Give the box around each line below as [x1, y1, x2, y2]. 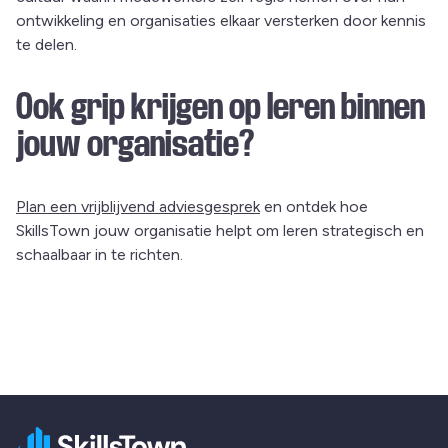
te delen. [16, 35, 77, 55]
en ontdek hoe [260, 197, 368, 217]
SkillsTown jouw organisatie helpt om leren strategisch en [16, 221, 424, 241]
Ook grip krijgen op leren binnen [16, 87, 425, 128]
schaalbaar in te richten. [16, 245, 183, 265]
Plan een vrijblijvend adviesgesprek [16, 197, 260, 217]
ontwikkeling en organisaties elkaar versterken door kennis [16, 11, 426, 31]
